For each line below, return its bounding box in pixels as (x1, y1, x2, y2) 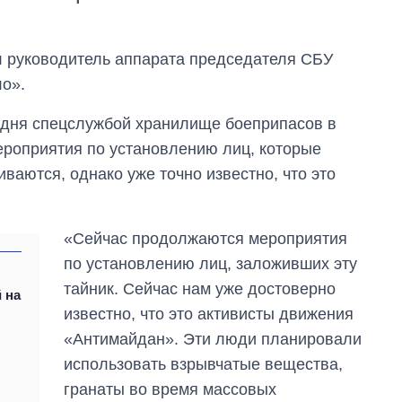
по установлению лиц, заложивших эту (64, 254, 358, 273)
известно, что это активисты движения (64, 304, 354, 323)
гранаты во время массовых (64, 380, 277, 398)
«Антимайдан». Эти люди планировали (64, 329, 363, 348)
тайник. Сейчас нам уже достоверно (64, 279, 336, 298)
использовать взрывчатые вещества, (64, 354, 344, 373)
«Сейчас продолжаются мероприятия (64, 229, 348, 248)
